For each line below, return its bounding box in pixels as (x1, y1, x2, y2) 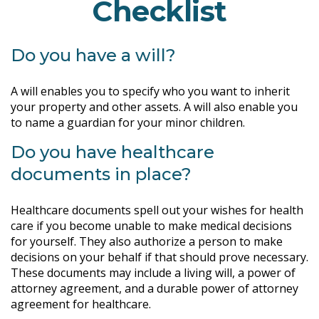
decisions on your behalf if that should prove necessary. (11, 249, 308, 265)
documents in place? (11, 164, 192, 184)
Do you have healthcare (11, 142, 214, 162)
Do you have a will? (11, 45, 176, 66)
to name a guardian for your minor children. (11, 115, 245, 130)
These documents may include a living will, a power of (11, 265, 296, 281)
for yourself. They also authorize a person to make (11, 234, 283, 249)
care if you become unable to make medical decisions (11, 218, 292, 234)
